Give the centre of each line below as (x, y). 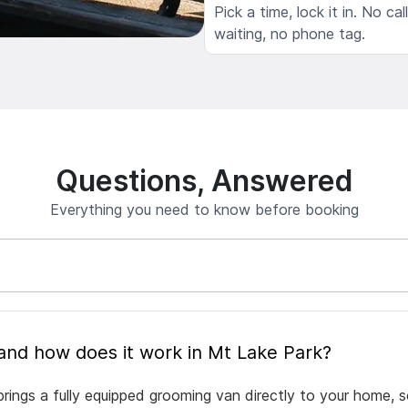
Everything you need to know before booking (204, 210)
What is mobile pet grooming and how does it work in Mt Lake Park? (183, 353)
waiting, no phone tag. (290, 34)
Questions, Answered (204, 181)
